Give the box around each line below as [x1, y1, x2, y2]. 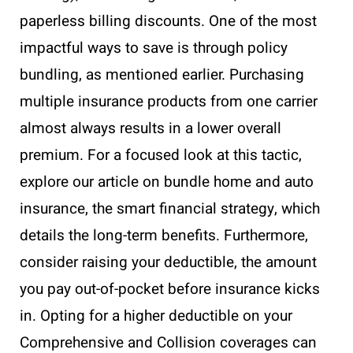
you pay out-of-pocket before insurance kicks [20, 277, 320, 300]
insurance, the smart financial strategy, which [20, 197, 320, 220]
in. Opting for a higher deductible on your [20, 304, 292, 327]
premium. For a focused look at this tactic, [20, 143, 302, 166]
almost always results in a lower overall [20, 117, 281, 139]
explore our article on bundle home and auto [20, 170, 314, 193]
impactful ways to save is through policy [20, 36, 288, 59]
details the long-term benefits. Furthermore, [20, 224, 308, 247]
